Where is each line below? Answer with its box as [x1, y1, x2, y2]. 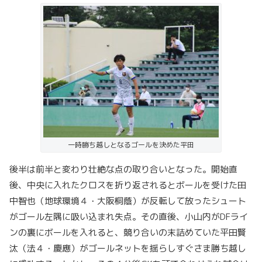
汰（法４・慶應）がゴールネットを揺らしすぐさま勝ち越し [9, 242, 246, 254]
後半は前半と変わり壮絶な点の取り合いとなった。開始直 [9, 163, 237, 175]
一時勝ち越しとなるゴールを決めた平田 [68, 139, 194, 150]
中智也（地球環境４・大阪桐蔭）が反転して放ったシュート [9, 194, 246, 207]
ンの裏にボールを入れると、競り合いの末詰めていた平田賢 [9, 226, 246, 239]
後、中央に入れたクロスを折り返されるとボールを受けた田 [9, 178, 246, 191]
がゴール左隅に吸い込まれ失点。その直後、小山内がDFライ [9, 210, 248, 223]
